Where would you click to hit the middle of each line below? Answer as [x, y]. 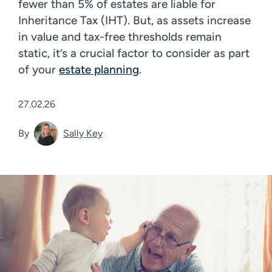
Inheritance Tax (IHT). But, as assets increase [134, 20]
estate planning [99, 70]
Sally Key [83, 133]
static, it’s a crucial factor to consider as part [134, 53]
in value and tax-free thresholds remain [120, 37]
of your [39, 70]
